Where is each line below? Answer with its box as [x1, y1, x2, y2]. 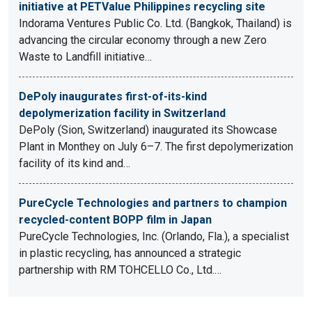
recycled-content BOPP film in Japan [19, 213, 212, 226]
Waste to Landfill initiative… [19, 50, 152, 63]
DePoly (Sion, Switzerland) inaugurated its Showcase [19, 123, 277, 136]
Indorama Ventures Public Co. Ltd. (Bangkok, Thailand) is [19, 17, 292, 30]
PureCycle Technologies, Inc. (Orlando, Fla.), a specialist [19, 230, 289, 243]
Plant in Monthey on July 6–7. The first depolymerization [19, 140, 293, 153]
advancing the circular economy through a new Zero [19, 33, 267, 47]
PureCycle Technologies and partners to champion [19, 196, 287, 210]
